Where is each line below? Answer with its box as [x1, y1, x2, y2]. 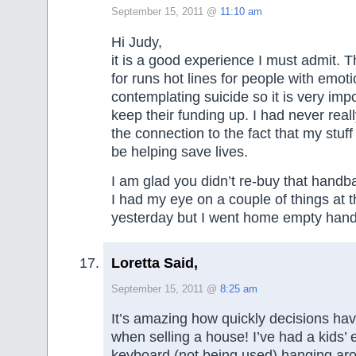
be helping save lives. [111, 143, 248, 160]
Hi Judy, [111, 33, 162, 50]
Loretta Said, [111, 255, 198, 272]
